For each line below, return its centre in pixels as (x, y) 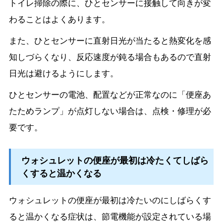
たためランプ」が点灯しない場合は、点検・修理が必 (110, 111)
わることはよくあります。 (59, 19)
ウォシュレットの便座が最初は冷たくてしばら (115, 160)
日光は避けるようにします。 (63, 73)
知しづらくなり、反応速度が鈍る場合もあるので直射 (110, 57)
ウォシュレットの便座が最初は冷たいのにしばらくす (110, 199)
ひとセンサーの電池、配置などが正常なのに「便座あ (110, 94)
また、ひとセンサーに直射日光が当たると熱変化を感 (110, 40)
